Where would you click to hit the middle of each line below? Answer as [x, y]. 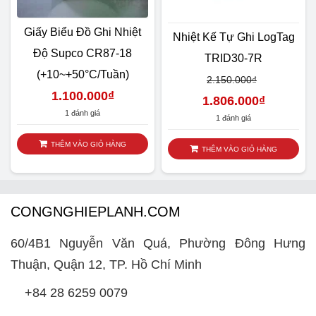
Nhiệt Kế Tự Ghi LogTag [233, 37]
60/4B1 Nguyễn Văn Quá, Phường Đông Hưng [158, 244]
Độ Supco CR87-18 [83, 54]
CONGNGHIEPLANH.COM [96, 212]
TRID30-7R [233, 59]
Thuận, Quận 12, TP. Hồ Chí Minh [106, 265]
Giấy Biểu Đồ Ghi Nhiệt [83, 32]
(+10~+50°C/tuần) [83, 75]
